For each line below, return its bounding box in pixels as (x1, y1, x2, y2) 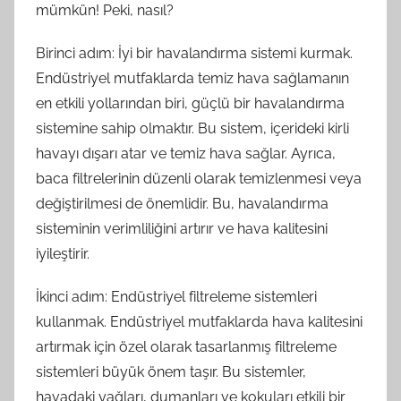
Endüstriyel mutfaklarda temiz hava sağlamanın (36, 70, 349, 87)
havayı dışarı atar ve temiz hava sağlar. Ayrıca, (36, 145, 336, 162)
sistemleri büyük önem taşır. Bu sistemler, (36, 363, 306, 380)
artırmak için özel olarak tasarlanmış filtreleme (36, 338, 337, 355)
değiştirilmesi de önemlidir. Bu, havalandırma (36, 195, 328, 212)
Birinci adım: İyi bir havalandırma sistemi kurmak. (36, 45, 353, 62)
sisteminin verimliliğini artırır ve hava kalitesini (36, 220, 328, 237)
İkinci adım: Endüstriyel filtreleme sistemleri (36, 288, 317, 305)
